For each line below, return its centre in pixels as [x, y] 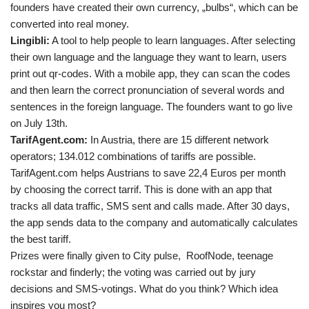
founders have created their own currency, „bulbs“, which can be [154, 7]
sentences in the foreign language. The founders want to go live [151, 107]
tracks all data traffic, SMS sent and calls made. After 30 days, [150, 206]
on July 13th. [39, 123]
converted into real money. [70, 24]
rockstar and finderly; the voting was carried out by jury [133, 272]
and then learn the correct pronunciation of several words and [147, 90]
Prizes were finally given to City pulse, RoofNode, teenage [142, 256]
